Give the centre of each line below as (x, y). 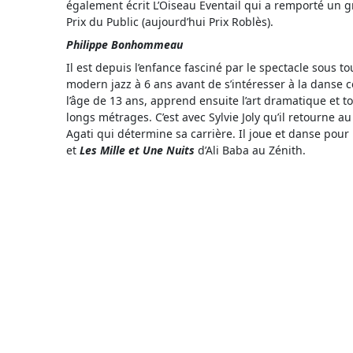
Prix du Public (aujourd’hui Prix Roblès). (170, 22)
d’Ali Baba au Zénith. (250, 150)
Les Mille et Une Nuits (137, 150)
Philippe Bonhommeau (124, 45)
